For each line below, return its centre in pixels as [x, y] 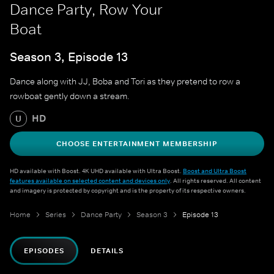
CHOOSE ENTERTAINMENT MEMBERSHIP [137, 144]
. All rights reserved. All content [216, 181]
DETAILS [107, 251]
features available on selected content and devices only [90, 181]
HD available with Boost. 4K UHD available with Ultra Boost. [96, 171]
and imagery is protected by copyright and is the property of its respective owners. [128, 191]
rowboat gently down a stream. [70, 96]
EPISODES [44, 251]
